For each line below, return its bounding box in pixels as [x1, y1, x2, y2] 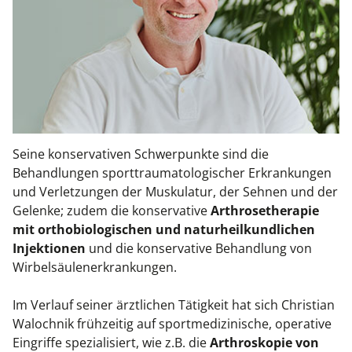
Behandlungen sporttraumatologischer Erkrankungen [13, 164, 332, 182]
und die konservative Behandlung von [86, 240, 312, 258]
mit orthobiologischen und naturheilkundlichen [13, 221, 315, 239]
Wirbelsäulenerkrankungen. [13, 258, 177, 277]
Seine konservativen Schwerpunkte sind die [13, 145, 269, 163]
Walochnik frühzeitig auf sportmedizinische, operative [13, 315, 332, 333]
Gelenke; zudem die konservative [13, 202, 211, 220]
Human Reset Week [19, 75, 134, 93]
